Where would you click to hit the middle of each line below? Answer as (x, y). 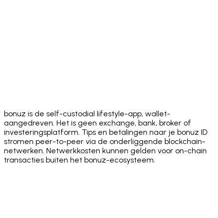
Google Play (25, 106)
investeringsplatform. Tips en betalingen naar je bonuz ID (106, 132)
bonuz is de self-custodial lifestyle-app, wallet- (87, 113)
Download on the (34, 28)
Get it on (19, 89)
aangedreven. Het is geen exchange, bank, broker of (98, 123)
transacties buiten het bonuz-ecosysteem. (80, 160)
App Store (22, 45)
